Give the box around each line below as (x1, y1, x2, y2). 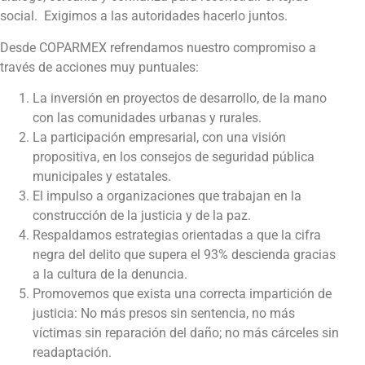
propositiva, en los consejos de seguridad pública (33, 149, 314, 165)
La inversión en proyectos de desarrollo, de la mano (33, 90, 327, 107)
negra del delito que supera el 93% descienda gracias (33, 247, 336, 263)
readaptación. (33, 345, 112, 361)
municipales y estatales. (33, 169, 171, 185)
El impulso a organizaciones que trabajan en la (33, 188, 301, 204)
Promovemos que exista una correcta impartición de (33, 286, 332, 302)
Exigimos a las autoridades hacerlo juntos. (44, 8, 288, 24)
